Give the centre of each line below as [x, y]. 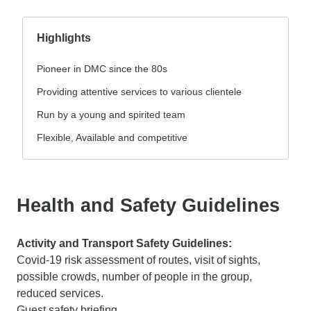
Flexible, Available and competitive [112, 137]
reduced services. [61, 293]
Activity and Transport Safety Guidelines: [124, 243]
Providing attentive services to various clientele [139, 91]
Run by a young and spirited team [111, 114]
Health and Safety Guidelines [148, 205]
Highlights [64, 37]
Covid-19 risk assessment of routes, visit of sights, [138, 260]
